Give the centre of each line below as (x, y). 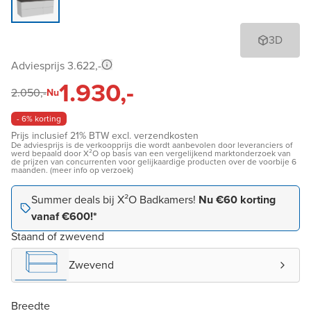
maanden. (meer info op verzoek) (72, 170)
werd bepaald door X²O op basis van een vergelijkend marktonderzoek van (151, 153)
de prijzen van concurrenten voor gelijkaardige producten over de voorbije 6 (154, 161)
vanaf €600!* (64, 216)
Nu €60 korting (237, 199)
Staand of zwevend (58, 236)
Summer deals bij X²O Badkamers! (115, 199)
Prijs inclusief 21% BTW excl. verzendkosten (105, 135)
